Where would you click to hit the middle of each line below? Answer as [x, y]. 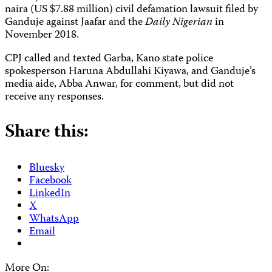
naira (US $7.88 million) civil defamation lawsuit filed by [131, 10]
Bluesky [47, 169]
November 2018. [42, 36]
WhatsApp [54, 220]
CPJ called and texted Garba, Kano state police [109, 59]
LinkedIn [50, 194]
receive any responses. [57, 98]
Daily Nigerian [180, 23]
